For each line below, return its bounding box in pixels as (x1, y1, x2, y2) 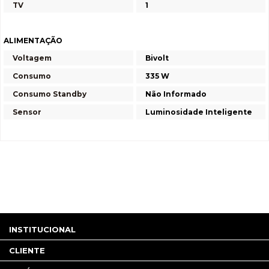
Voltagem (13, 53, 52, 62)
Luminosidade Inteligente (145, 107, 252, 116)
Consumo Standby (13, 89, 86, 98)
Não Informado (145, 89, 207, 98)
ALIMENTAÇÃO (4, 36, 62, 45)
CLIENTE (9, 246, 45, 255)
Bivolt (145, 53, 169, 62)
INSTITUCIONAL (9, 225, 76, 234)
